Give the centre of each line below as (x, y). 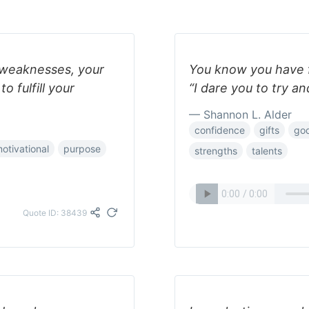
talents (267, 151)
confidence (220, 130)
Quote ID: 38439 (55, 212)
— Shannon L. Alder (240, 114)
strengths (216, 151)
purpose (82, 149)
